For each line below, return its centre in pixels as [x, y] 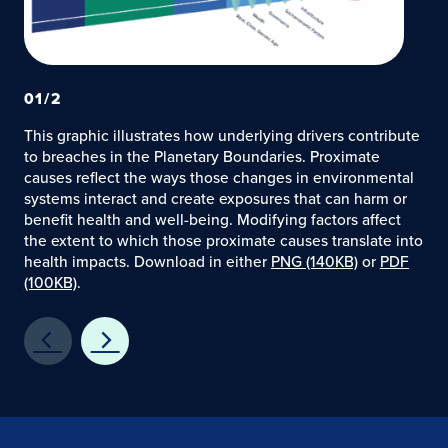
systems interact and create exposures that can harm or [215, 199]
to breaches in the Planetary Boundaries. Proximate [201, 157]
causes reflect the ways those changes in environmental [218, 178]
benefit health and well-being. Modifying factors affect [212, 220]
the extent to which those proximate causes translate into [223, 241]
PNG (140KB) [314, 262]
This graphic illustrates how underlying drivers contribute [221, 136]
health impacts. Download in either [147, 262]
